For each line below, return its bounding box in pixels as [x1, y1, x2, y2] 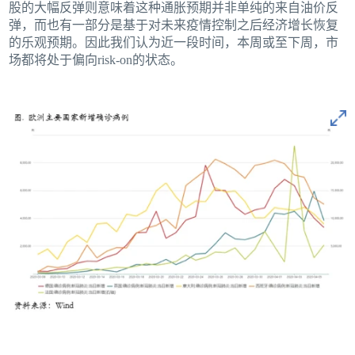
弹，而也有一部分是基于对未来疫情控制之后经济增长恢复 [9, 18, 339, 32]
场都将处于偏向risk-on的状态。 [9, 53, 184, 67]
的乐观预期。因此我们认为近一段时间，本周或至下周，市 [9, 36, 339, 50]
